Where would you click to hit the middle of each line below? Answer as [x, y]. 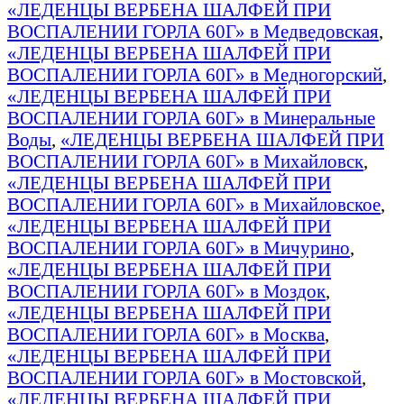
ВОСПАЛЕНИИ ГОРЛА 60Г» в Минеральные [191, 117]
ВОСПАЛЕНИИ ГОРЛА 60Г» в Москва [166, 334]
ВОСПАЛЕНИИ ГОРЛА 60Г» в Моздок [166, 290]
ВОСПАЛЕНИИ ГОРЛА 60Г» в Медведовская [193, 31]
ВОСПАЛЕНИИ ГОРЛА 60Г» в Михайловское [194, 204]
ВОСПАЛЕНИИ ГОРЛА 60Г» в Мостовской [184, 377]
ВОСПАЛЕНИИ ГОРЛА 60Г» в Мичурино [179, 247]
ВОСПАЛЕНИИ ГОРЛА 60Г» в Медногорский [195, 74]
